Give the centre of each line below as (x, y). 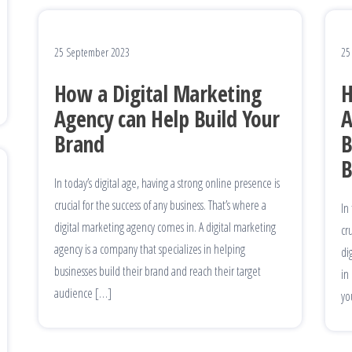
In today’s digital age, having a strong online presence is (167, 183)
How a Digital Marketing (158, 93)
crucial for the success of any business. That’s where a (160, 205)
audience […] (83, 293)
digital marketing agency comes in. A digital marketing (165, 227)
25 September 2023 (92, 52)
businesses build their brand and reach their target (158, 271)
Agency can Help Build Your (167, 118)
